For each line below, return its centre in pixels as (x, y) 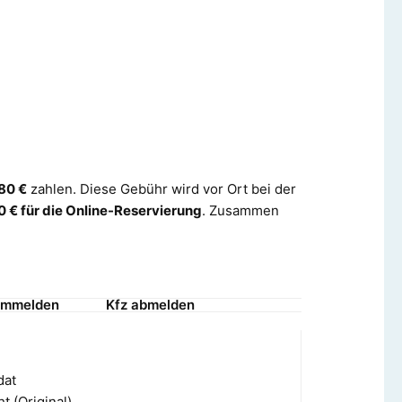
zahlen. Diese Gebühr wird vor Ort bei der (162, 188)
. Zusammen (240, 210)
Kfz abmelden (150, 304)
